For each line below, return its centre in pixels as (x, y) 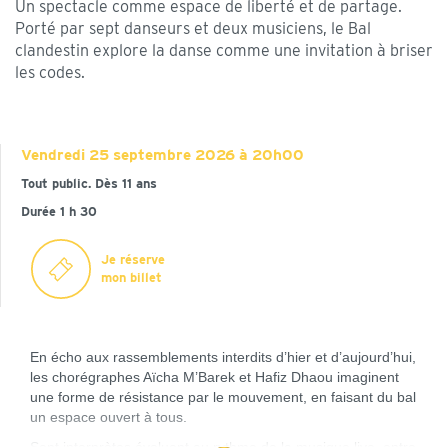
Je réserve (133, 259)
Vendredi (53, 154)
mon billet (131, 277)
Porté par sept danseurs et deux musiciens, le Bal (193, 28)
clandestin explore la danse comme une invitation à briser (224, 50)
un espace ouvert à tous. (108, 417)
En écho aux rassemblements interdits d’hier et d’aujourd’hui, (223, 357)
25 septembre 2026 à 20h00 (194, 154)
